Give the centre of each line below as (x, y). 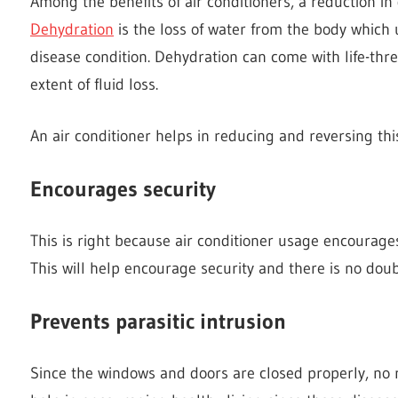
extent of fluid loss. (94, 84)
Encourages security (123, 188)
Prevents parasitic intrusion (158, 321)
